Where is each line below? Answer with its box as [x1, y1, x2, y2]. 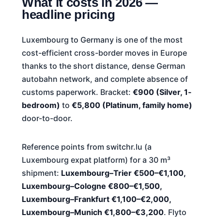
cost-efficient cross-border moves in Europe [21, 47, 187, 58]
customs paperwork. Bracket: [21, 87, 133, 97]
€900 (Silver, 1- [132, 87, 192, 97]
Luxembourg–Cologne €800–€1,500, [21, 181, 162, 191]
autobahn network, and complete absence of [21, 74, 188, 84]
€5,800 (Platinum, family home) [71, 100, 192, 110]
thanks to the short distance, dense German [21, 61, 186, 71]
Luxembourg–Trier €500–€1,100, [61, 168, 186, 178]
